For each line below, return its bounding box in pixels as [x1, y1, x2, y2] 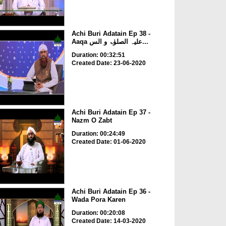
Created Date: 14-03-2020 [71, 217, 146, 224]
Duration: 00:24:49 [71, 130, 125, 138]
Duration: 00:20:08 [71, 209, 125, 216]
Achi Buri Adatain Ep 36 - [71, 187, 150, 195]
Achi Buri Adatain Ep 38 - [71, 29, 150, 37]
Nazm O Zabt [71, 117, 112, 125]
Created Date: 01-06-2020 [71, 138, 146, 146]
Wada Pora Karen [71, 195, 126, 203]
